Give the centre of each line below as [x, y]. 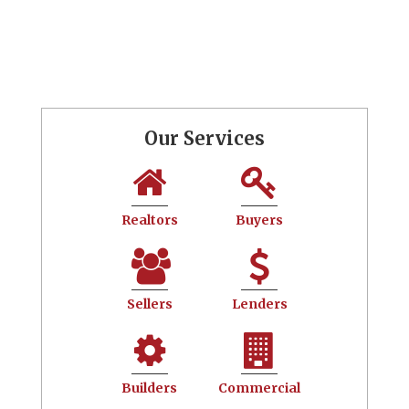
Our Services [204, 138]
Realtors [149, 220]
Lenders [259, 304]
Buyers [260, 220]
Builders [150, 388]
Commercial [260, 388]
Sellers [149, 304]
